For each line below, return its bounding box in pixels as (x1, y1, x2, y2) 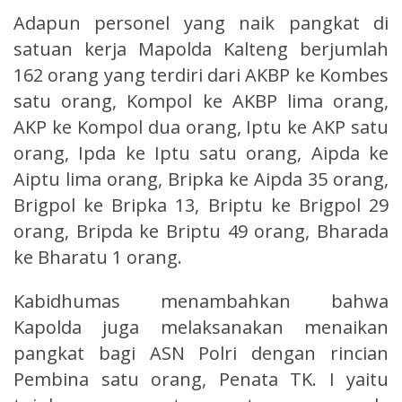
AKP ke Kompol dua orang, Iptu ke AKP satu (13, 114, 389, 139)
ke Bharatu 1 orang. (13, 244, 182, 269)
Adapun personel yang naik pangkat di (13, 10, 389, 35)
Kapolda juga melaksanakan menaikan (13, 314, 389, 339)
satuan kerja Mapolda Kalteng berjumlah (13, 36, 389, 61)
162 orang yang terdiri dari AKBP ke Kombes (13, 62, 389, 87)
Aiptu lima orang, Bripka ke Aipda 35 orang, (13, 166, 389, 191)
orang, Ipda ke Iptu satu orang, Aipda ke (13, 140, 389, 165)
